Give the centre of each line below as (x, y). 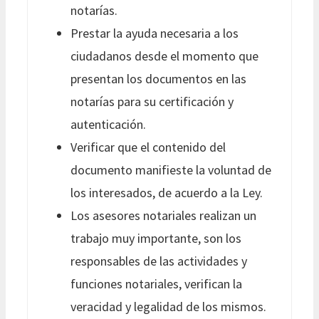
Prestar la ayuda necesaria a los (155, 33)
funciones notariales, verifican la (156, 283)
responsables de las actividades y (159, 261)
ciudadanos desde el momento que (164, 56)
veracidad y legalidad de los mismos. (168, 306)
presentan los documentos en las (158, 78)
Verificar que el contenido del (148, 147)
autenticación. (108, 124)
